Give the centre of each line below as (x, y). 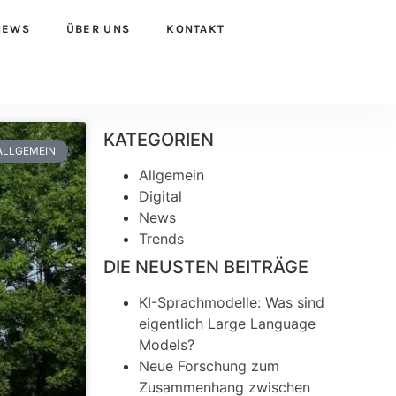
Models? (167, 345)
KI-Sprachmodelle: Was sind (232, 303)
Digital (161, 197)
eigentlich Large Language (228, 324)
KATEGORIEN (159, 140)
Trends (162, 239)
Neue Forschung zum (209, 366)
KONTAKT (196, 29)
